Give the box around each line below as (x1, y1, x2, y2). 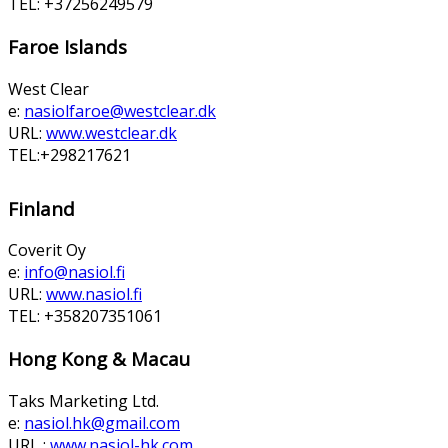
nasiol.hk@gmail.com (24, 411, 180, 434)
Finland (8, 195, 75, 221)
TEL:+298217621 (8, 143, 131, 166)
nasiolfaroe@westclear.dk (24, 99, 216, 122)
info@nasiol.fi (24, 261, 125, 284)
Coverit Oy (8, 239, 86, 262)
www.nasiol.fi (46, 283, 142, 306)
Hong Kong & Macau (8, 346, 190, 372)
